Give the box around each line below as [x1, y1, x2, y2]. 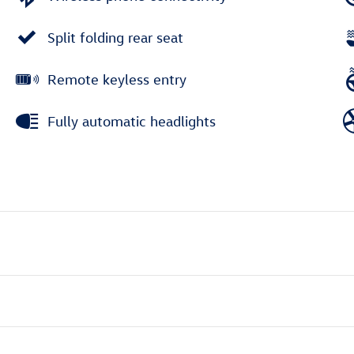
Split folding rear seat [47, 28, 183, 46]
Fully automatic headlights [47, 112, 216, 130]
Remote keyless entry [47, 70, 186, 88]
